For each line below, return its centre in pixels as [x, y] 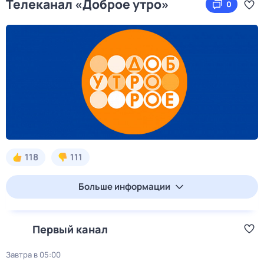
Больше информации [124, 187]
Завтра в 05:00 [33, 255]
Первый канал [70, 229]
